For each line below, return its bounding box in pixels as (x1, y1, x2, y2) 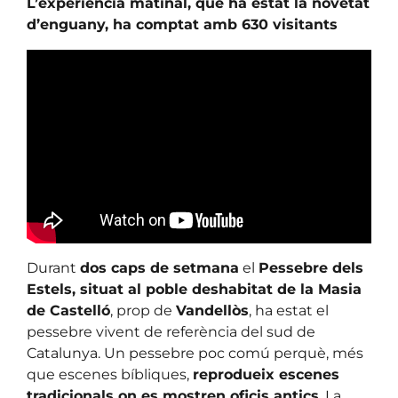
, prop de (110, 302, 176, 320)
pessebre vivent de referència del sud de (27, 323, 315, 341)
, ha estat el (249, 302, 329, 320)
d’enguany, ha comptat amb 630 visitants (27, 16, 338, 34)
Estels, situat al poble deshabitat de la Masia (27, 281, 362, 298)
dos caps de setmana (80, 259, 239, 277)
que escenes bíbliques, (27, 366, 193, 384)
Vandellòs (176, 302, 249, 320)
